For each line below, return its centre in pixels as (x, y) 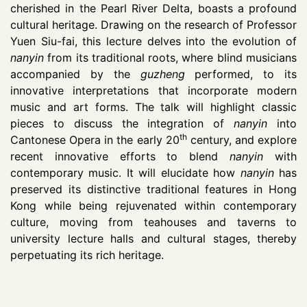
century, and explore (242, 140)
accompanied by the (75, 74)
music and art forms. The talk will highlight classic (153, 107)
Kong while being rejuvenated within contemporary (153, 206)
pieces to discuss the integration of (122, 124)
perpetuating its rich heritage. (87, 255)
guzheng (162, 74)
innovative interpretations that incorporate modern (153, 91)
